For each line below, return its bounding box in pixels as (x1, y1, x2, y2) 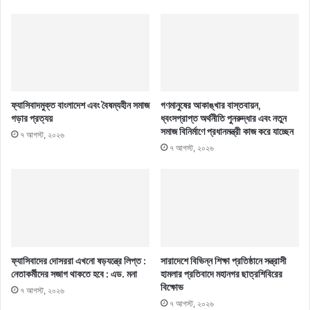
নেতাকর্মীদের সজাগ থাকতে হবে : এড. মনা (11, 268, 137, 280)
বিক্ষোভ (161, 281, 183, 293)
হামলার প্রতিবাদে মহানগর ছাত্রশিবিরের (161, 268, 282, 280)
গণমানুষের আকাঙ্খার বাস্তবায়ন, (161, 99, 261, 111)
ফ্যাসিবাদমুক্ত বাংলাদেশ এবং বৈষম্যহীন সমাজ (11, 99, 149, 111)
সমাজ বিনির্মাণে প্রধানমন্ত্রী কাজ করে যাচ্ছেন (161, 125, 293, 138)
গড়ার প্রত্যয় (11, 112, 53, 125)
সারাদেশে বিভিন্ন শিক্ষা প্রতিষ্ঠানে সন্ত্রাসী (161, 255, 286, 267)
